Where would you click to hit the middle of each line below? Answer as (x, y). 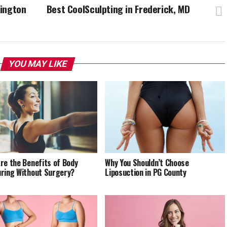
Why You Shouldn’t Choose (147, 162)
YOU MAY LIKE (37, 64)
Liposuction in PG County (146, 172)
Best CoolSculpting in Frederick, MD (118, 9)
